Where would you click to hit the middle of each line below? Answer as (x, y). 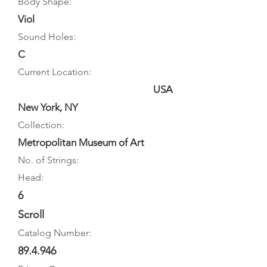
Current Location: (55, 72)
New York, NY (48, 107)
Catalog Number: (55, 233)
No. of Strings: (48, 160)
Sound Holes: (47, 37)
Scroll (31, 215)
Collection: (41, 125)
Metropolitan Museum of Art (81, 142)
